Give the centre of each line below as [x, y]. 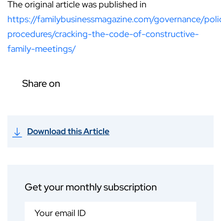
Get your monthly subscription [91, 187]
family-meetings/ [42, 49]
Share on [41, 84]
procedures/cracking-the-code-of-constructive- [103, 34]
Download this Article [68, 131]
